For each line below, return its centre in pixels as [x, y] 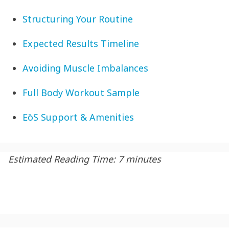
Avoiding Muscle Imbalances [85, 68]
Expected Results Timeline [81, 43]
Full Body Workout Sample [81, 92]
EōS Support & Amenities [78, 117]
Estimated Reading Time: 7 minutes [85, 159]
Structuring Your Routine [78, 19]
